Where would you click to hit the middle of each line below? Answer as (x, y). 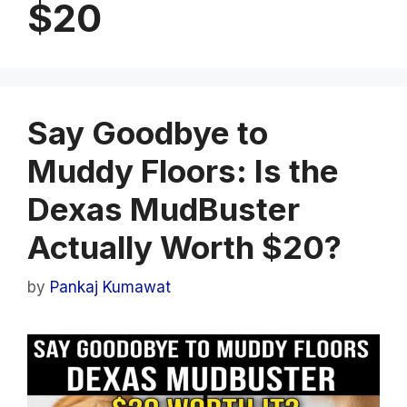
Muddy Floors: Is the (183, 170)
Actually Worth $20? (184, 247)
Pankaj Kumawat (110, 288)
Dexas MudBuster (164, 208)
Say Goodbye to (148, 132)
